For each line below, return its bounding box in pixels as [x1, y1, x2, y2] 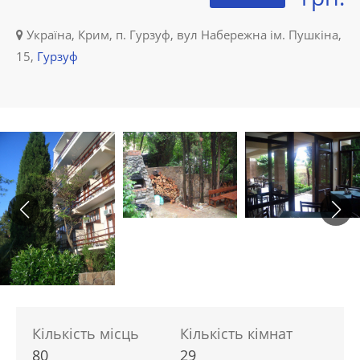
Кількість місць [32, 323, 139, 343]
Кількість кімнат [180, 323, 292, 343]
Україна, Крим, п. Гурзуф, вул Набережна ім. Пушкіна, [23, 27, 342, 43]
